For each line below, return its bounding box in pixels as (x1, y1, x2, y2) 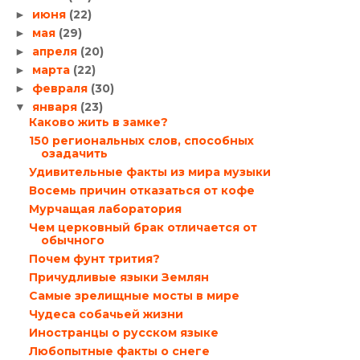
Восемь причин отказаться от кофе (28, 183, 255, 198)
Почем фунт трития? (28, 252, 160, 266)
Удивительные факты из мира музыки (28, 165, 271, 179)
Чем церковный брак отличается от (28, 220, 257, 235)
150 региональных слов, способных (28, 133, 254, 148)
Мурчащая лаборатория (28, 202, 182, 216)
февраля (31, 80, 91, 96)
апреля (31, 43, 80, 59)
